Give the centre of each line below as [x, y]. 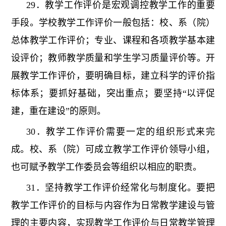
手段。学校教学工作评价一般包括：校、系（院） [113, 23]
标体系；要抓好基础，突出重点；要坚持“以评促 [113, 94]
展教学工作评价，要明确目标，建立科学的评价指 [113, 76]
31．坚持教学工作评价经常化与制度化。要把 [121, 188]
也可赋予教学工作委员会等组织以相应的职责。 [106, 167]
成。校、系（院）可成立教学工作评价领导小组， [113, 150]
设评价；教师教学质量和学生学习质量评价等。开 [113, 58]
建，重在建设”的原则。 [58, 111]
